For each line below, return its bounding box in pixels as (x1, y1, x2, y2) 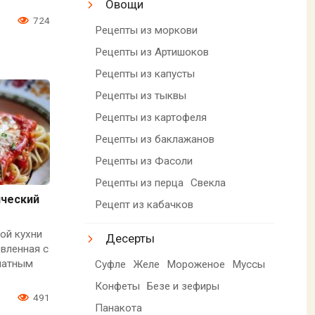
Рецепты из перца (95, 176, 184, 189)
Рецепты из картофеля (95, 110, 207, 124)
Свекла (191, 176, 226, 189)
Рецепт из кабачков (95, 198, 194, 211)
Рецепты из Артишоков (95, 45, 210, 58)
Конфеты (95, 279, 141, 292)
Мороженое (167, 257, 226, 271)
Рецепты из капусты (95, 67, 195, 80)
